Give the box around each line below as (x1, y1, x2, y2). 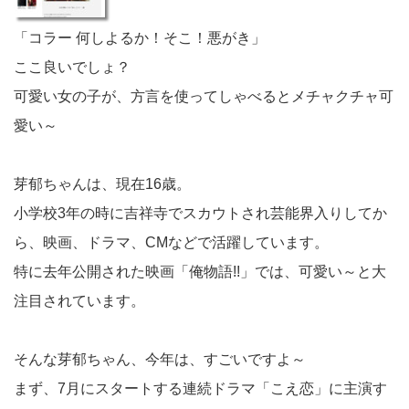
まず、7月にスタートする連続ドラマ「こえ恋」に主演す (14, 380, 387, 396)
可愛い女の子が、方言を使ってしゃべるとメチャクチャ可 (14, 88, 393, 104)
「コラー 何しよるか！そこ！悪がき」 (14, 29, 266, 46)
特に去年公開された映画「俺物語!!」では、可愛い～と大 (14, 263, 386, 279)
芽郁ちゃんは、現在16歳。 (14, 175, 191, 192)
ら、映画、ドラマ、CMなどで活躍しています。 (14, 234, 329, 250)
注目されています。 (14, 292, 145, 309)
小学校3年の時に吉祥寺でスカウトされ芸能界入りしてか (14, 204, 387, 221)
